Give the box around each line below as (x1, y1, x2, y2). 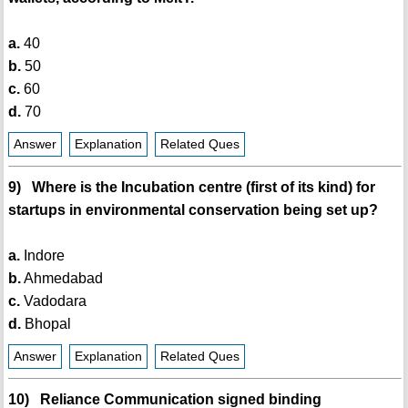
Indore (19, 248, 65, 264)
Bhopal (20, 316, 71, 332)
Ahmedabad (20, 270, 103, 287)
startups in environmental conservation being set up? (7, 202, 378, 219)
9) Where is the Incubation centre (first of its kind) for (7, 179, 375, 196)
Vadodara (19, 293, 87, 310)
